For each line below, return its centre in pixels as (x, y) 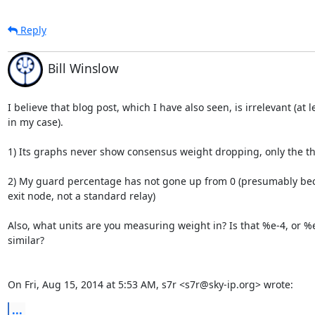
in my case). (35, 122)
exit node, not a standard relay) (81, 196)
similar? (26, 240)
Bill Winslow (83, 68)
